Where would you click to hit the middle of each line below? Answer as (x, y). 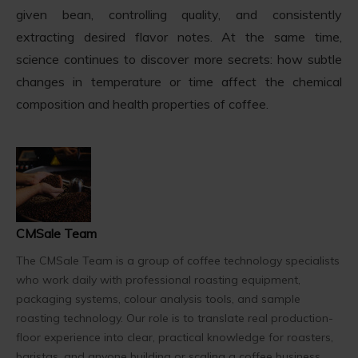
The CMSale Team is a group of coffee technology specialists (178, 261)
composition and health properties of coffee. (142, 104)
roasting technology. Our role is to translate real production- (175, 318)
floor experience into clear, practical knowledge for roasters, (175, 338)
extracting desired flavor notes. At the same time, (179, 37)
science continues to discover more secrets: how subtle (179, 60)
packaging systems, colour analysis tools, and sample (158, 299)
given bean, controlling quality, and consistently (179, 15)
